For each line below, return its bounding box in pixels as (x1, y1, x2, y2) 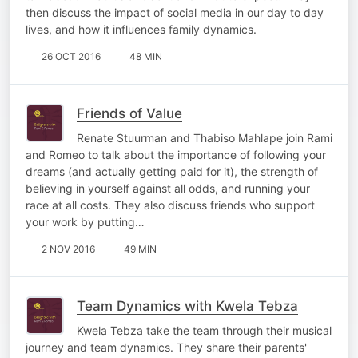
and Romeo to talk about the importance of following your (26, 147, 326, 161)
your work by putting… (26, 214, 145, 229)
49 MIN (124, 242, 157, 255)
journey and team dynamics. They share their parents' (26, 340, 307, 354)
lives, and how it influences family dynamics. (26, 22, 257, 36)
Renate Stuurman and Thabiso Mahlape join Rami (77, 130, 332, 145)
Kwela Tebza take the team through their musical (77, 323, 332, 337)
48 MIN (129, 50, 162, 62)
